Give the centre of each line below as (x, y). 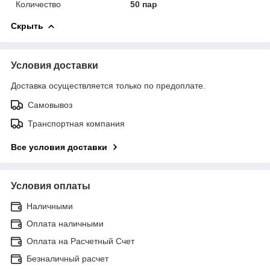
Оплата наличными (65, 223)
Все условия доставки (59, 147)
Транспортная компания (76, 123)
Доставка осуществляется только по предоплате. (108, 85)
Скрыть (27, 26)
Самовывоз (50, 105)
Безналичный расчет (67, 258)
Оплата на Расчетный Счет (80, 241)
